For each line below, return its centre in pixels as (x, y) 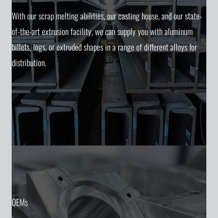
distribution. (29, 63)
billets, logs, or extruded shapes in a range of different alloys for (104, 47)
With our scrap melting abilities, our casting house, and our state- (107, 16)
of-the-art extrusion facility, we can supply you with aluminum (102, 31)
